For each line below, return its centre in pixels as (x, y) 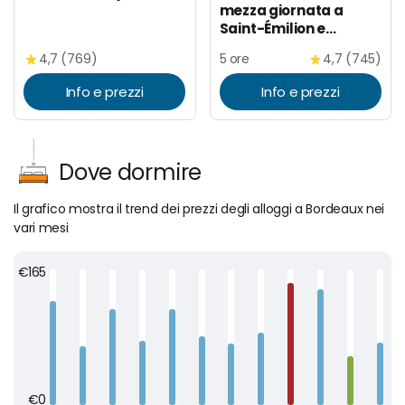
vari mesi (41, 227)
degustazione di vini (289, 46)
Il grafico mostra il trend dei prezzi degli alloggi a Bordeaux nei (199, 208)
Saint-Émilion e (272, 28)
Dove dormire (131, 172)
